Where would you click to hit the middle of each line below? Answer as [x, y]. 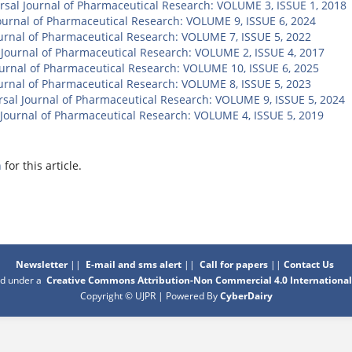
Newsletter [42, 264]
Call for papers [234, 264]
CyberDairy [246, 295]
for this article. [42, 165]
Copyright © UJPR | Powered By [150, 295]
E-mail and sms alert [134, 264]
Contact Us [310, 264]
